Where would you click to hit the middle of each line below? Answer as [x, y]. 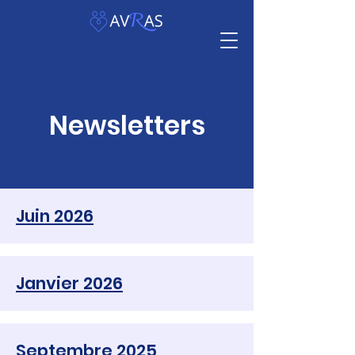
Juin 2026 [55, 216]
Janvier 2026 [69, 283]
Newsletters [127, 126]
